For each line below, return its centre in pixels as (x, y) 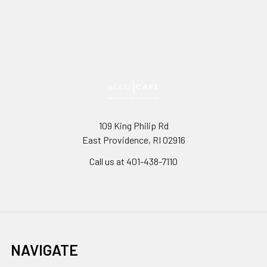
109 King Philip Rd (133, 126)
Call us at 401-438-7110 (133, 162)
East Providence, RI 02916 (133, 140)
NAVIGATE (44, 250)
